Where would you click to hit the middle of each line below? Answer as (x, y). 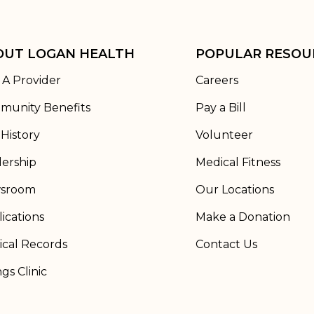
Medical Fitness (238, 162)
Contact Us (226, 244)
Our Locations (235, 190)
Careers (217, 80)
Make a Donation (243, 217)
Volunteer (224, 135)
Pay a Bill (221, 108)
